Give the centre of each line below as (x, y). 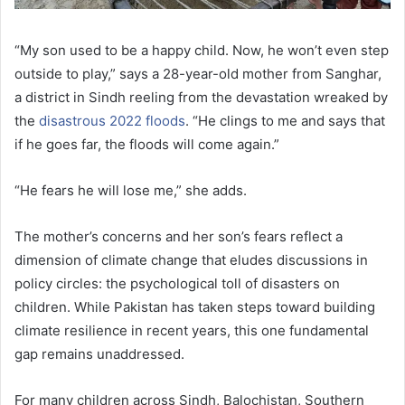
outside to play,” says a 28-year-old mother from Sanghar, (198, 74)
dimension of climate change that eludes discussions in (191, 260)
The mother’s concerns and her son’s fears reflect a (179, 237)
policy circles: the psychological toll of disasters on (177, 284)
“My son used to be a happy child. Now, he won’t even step (202, 51)
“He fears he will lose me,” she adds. (131, 191)
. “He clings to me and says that (285, 121)
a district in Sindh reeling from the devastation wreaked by (201, 98)
